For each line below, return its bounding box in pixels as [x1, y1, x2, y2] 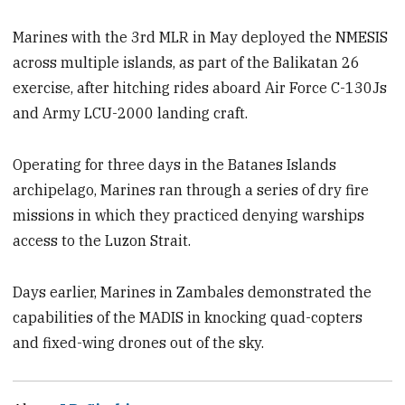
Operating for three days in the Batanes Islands [13, 155, 337, 174]
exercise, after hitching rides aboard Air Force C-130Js [13, 78, 388, 97]
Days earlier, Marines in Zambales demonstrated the [13, 282, 372, 301]
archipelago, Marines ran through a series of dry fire [13, 180, 370, 199]
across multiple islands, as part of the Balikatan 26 [13, 52, 361, 71]
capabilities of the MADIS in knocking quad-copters [13, 307, 363, 326]
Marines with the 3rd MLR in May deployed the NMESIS [13, 27, 389, 46]
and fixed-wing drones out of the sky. [13, 333, 265, 352]
